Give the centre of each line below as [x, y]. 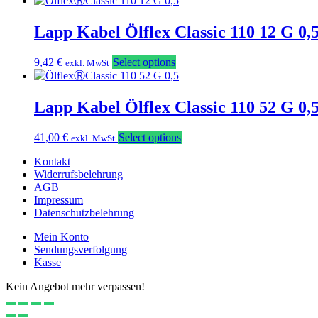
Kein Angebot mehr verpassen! [75, 286]
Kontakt [52, 161]
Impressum [59, 200]
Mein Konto [61, 237]
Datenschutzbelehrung [84, 213]
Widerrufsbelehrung [78, 174]
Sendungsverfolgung [81, 250]
